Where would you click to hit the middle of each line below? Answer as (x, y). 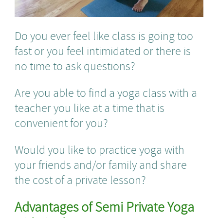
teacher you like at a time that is (90, 108)
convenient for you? (61, 123)
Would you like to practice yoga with (100, 150)
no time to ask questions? (75, 66)
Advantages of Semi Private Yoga (104, 208)
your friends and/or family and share (101, 165)
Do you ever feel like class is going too (104, 36)
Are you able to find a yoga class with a (106, 93)
